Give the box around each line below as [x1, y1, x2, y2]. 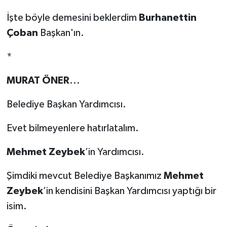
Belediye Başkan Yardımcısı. [6, 99, 126, 109]
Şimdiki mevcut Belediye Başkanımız [6, 170, 164, 181]
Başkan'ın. [37, 27, 84, 38]
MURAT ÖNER [6, 75, 69, 86]
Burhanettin [138, 12, 197, 23]
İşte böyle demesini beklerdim [6, 12, 139, 23]
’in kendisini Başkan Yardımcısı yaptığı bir [43, 185, 216, 196]
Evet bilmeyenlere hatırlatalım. [6, 123, 139, 133]
